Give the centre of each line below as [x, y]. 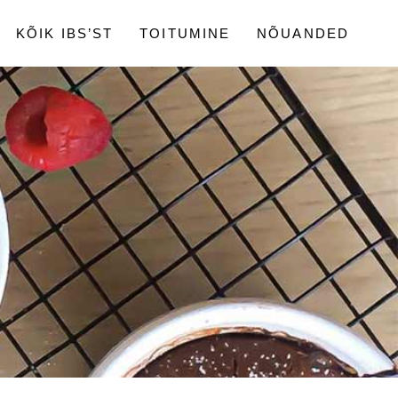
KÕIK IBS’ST [65, 33]
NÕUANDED [303, 33]
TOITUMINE [185, 33]
